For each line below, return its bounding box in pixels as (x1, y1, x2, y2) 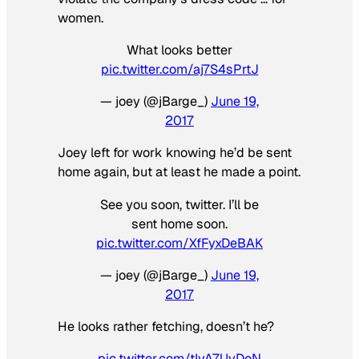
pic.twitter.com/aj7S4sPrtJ (100, 60, 259, 78)
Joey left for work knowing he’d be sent (58, 144, 292, 162)
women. (58, 9, 103, 26)
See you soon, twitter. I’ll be (100, 196, 259, 213)
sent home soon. (131, 215, 228, 232)
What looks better (127, 41, 232, 58)
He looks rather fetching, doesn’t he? (58, 318, 274, 336)
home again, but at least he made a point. (58, 163, 301, 181)
